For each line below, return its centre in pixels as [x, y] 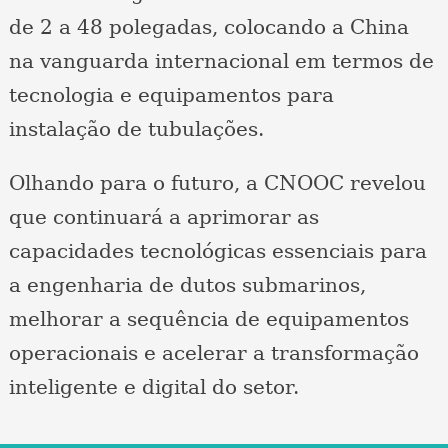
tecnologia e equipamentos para [171, 95]
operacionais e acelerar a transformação [213, 353]
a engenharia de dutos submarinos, [187, 285]
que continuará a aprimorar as [163, 217]
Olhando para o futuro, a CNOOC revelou [217, 183]
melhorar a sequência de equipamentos [208, 319]
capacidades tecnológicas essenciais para [217, 251]
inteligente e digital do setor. [156, 387]
